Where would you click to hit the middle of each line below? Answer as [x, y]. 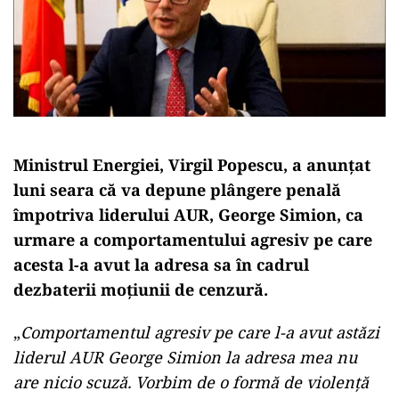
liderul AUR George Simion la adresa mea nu [185, 357]
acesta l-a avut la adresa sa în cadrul [161, 264]
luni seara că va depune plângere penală [177, 189]
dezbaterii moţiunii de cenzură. [141, 289]
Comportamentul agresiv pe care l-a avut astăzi [200, 332]
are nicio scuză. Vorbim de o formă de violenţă [191, 382]
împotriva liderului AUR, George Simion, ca [188, 214]
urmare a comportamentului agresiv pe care [193, 239]
